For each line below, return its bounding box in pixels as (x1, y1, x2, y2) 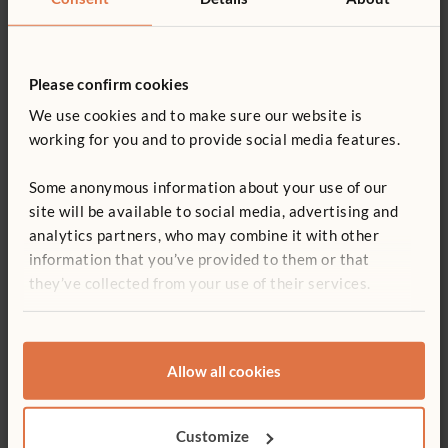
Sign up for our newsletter (111, 187, 337, 209)
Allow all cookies (167, 361, 281, 380)
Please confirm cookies (28, 74, 190, 93)
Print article (172, 138, 276, 160)
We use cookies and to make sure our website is (28, 105, 363, 124)
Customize (176, 426, 250, 445)
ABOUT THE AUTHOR (172, 383, 312, 402)
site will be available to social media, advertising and (28, 201, 399, 220)
